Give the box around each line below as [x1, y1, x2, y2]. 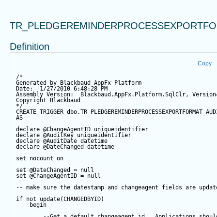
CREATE [16, 108, 36, 116]
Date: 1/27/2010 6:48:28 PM [16, 85, 108, 93]
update [40, 196, 60, 203]
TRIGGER [40, 108, 63, 116]
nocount [26, 155, 57, 162]
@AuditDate [43, 138, 77, 145]
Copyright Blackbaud [16, 97, 80, 104]
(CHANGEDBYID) [60, 196, 108, 203]
